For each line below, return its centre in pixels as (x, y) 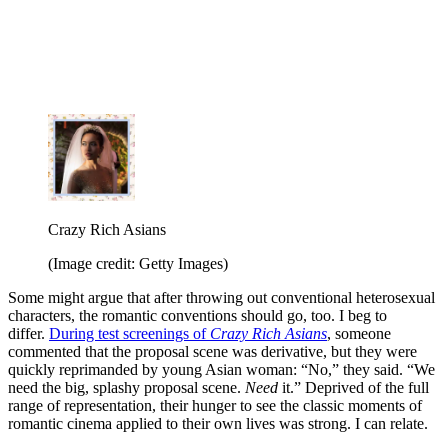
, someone (359, 334)
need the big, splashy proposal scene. (126, 388)
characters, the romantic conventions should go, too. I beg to (197, 316)
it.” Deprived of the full (355, 388)
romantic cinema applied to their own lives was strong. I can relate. (218, 424)
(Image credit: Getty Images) (138, 264)
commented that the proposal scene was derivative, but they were (212, 352)
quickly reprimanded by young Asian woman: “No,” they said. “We (221, 370)
